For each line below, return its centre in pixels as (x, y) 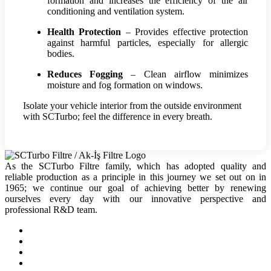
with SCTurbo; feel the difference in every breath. (118, 116)
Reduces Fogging (85, 74)
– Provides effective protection (185, 31)
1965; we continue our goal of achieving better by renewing (135, 188)
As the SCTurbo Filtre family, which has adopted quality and (135, 166)
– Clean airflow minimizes (186, 74)
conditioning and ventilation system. (116, 11)
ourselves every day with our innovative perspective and (135, 198)
